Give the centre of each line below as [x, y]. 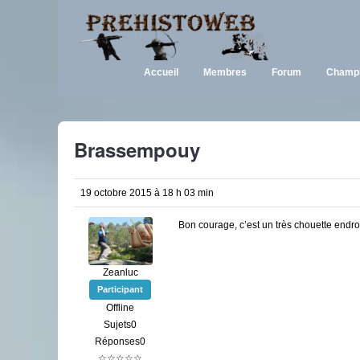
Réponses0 [120, 342]
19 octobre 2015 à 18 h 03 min [147, 193]
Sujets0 [120, 325]
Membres [225, 72]
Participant [120, 289]
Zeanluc [120, 272]
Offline [120, 308]
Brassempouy [137, 149]
